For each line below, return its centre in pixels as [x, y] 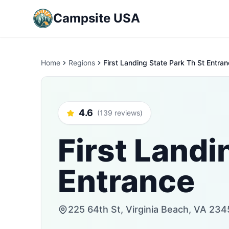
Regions [82, 63]
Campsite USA [97, 18]
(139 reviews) [120, 113]
